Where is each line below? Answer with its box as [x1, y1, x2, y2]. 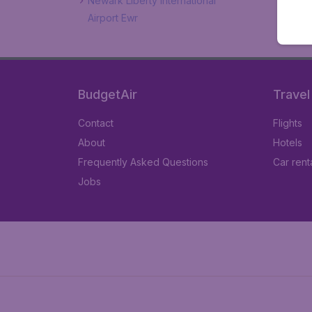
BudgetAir [78, 87, 137, 102]
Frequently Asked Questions [78, 156, 208, 168]
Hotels [273, 136, 302, 148]
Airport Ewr [88, 12, 138, 24]
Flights [273, 117, 302, 129]
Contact [78, 117, 114, 129]
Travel [273, 87, 310, 102]
